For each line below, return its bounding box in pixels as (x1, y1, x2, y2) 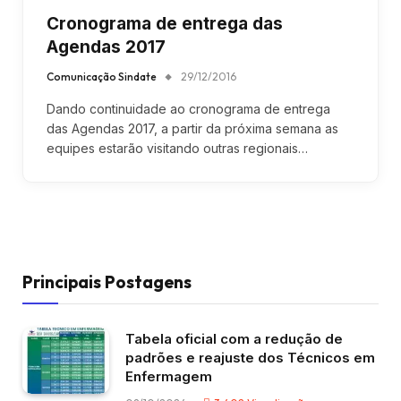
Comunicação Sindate (47, 69, 157, 83)
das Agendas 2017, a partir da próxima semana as (47, 120, 338, 136)
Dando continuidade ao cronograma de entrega (47, 100, 330, 116)
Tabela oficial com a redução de (125, 329, 343, 347)
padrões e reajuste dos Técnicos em (125, 348, 375, 366)
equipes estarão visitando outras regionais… (47, 140, 308, 156)
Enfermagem (125, 367, 212, 385)
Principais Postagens (22, 270, 192, 293)
